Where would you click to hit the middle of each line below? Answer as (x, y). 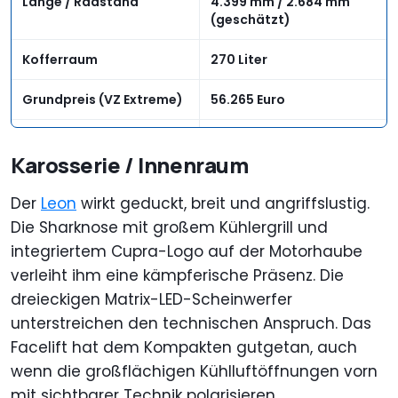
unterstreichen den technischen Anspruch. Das (191, 323)
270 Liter (239, 59)
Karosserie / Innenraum (130, 164)
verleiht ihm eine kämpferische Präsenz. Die (177, 275)
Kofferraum (60, 59)
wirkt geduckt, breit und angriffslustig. (223, 203)
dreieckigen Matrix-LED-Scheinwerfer (151, 299)
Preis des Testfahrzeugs (101, 139)
